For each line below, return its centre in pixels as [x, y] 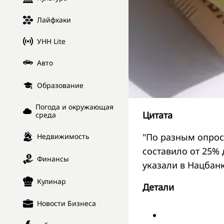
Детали [158, 187]
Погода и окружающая [74, 107]
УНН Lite [51, 41]
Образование [60, 85]
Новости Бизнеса [66, 203]
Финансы [53, 159]
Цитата [157, 115]
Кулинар [51, 181]
